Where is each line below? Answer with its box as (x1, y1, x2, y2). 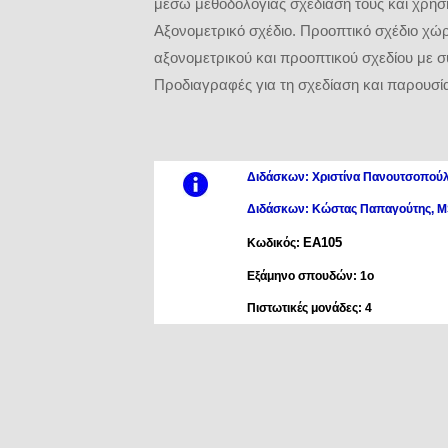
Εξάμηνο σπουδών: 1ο (247, 268, 375, 283)
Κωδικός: (247, 235, 304, 250)
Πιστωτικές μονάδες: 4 (247, 300, 373, 315)
